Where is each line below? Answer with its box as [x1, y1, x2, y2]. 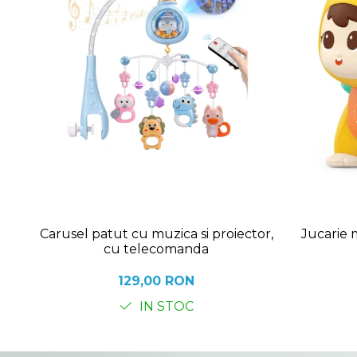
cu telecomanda [104, 241, 209, 257]
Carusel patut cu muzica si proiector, [39, 226, 273, 242]
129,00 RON [118, 273, 194, 289]
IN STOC [135, 299, 194, 315]
